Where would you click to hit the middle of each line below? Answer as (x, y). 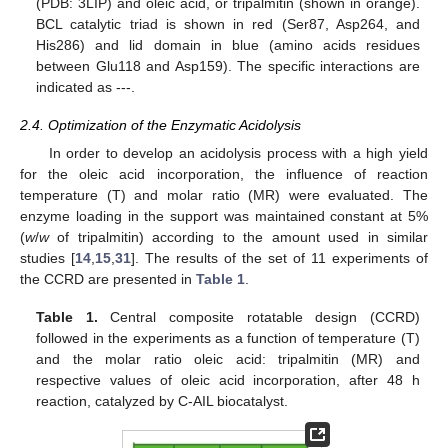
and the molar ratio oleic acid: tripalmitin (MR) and (228, 359)
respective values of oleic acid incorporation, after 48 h (228, 380)
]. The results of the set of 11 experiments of (279, 258)
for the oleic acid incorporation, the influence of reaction (224, 174)
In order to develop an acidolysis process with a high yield (238, 153)
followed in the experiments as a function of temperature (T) (228, 338)
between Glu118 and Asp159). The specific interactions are (228, 65)
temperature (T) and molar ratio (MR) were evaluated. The (224, 195)
